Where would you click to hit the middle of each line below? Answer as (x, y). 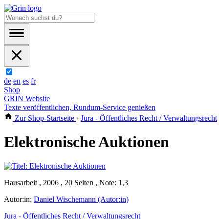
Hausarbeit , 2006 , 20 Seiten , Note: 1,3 (66, 182)
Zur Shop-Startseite (44, 118)
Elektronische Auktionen (87, 142)
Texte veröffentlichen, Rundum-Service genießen (80, 107)
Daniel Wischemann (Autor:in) (81, 199)
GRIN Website (27, 99)
